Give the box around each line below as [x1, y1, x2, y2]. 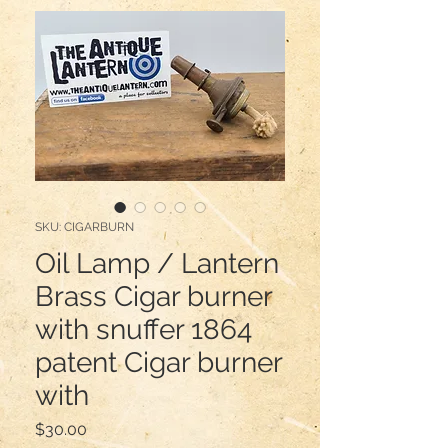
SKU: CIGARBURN [35, 219, 134, 234]
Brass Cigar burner [35, 279, 272, 313]
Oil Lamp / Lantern [35, 246, 279, 280]
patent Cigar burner [35, 345, 282, 379]
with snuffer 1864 [35, 312, 252, 346]
